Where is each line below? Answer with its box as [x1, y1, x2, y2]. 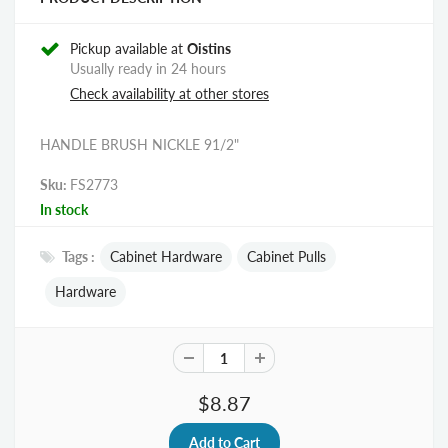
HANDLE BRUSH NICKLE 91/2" [40, 136, 239, 153]
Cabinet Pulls [247, 248, 326, 265]
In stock [40, 201, 88, 218]
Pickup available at [70, 40, 187, 57]
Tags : [62, 248, 95, 265]
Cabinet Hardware [110, 248, 222, 265]
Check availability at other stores [70, 85, 269, 102]
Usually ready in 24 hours [70, 60, 226, 77]
